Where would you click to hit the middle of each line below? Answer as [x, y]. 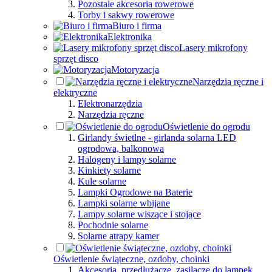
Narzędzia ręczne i [228, 82]
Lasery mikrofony [213, 48]
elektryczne [75, 93]
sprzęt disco [76, 59]
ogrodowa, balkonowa [121, 148]
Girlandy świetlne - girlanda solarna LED [157, 138]
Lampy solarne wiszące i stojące [139, 214]
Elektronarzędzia [110, 104]
